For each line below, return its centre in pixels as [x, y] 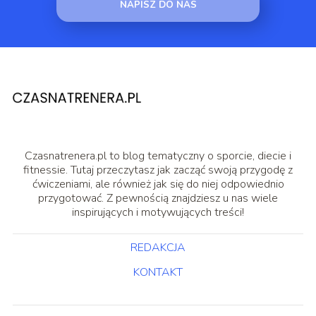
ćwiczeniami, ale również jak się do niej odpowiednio [158, 184]
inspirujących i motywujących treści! [158, 212]
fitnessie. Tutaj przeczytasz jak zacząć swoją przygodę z [158, 170]
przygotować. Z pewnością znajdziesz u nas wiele [158, 198]
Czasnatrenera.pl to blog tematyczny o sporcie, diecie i [158, 156]
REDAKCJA [158, 247]
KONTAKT [158, 272]
